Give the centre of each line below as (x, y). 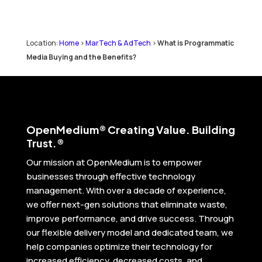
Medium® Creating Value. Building (145, 129)
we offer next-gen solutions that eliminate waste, (127, 204)
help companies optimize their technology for (119, 246)
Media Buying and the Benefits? (81, 57)
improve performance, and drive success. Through (130, 218)
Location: (42, 43)
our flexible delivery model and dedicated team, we (130, 232)
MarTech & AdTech (118, 43)
